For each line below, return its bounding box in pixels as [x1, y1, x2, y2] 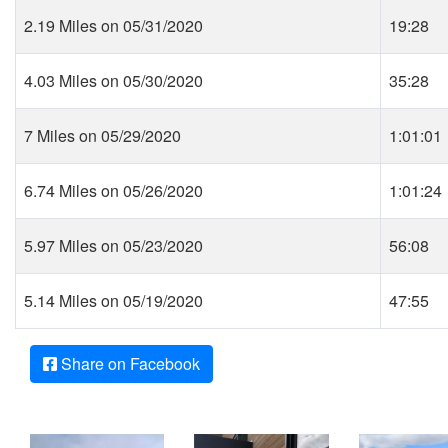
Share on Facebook [57, 352, 200, 375]
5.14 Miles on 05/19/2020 [24, 289, 203, 312]
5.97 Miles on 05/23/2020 [24, 234, 203, 257]
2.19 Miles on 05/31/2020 [24, 14, 203, 37]
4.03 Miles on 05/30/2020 [24, 69, 203, 92]
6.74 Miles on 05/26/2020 [24, 179, 203, 202]
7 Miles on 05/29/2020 [24, 124, 181, 147]
